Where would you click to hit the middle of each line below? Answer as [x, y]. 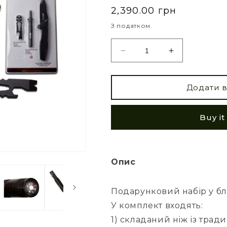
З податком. [132, 26]
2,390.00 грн [144, 11]
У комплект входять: [157, 206]
